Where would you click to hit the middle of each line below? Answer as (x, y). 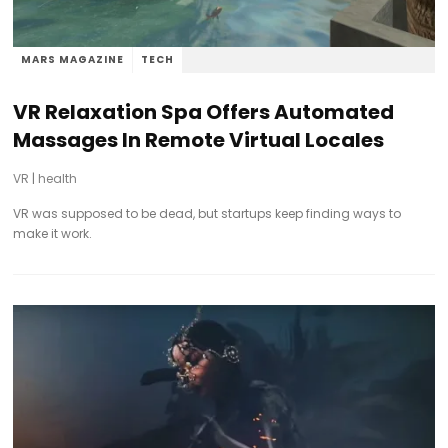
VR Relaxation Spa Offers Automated (204, 111)
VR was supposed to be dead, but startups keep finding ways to (207, 213)
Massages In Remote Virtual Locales (199, 139)
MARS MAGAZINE (73, 59)
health (58, 178)
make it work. (53, 233)
